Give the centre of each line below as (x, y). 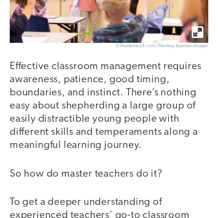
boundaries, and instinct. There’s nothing (103, 93)
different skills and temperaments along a (104, 132)
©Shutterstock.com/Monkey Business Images (162, 46)
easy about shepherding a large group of (103, 106)
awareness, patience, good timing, (90, 80)
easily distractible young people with (95, 119)
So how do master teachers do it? (86, 174)
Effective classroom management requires (106, 67)
